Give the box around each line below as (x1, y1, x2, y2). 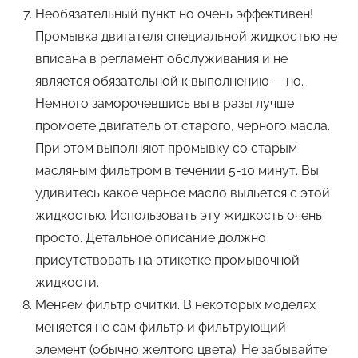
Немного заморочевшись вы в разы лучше (35, 96, 294, 112)
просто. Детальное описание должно (35, 230, 266, 246)
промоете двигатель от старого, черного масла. (35, 118, 330, 134)
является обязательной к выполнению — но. (35, 74, 304, 89)
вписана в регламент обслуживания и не (35, 51, 288, 67)
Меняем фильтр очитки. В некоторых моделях (35, 297, 316, 313)
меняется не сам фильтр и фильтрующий (35, 320, 286, 336)
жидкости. (35, 275, 99, 291)
